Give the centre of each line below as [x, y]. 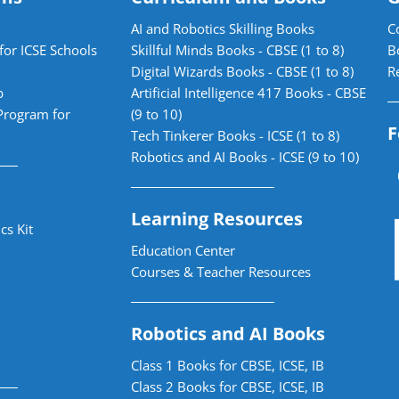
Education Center [183, 250]
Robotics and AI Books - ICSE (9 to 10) [245, 156]
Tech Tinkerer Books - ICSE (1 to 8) [235, 135]
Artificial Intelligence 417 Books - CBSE [248, 92]
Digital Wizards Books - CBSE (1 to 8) [242, 71]
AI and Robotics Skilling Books [223, 28]
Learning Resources [217, 218]
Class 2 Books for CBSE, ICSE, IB [228, 386]
